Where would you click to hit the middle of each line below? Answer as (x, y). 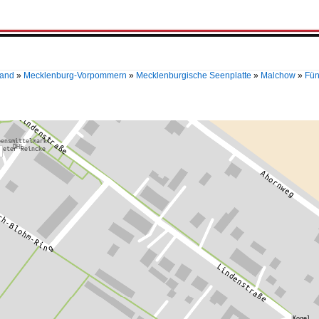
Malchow (278, 75)
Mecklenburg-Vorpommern (75, 75)
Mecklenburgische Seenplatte (194, 75)
